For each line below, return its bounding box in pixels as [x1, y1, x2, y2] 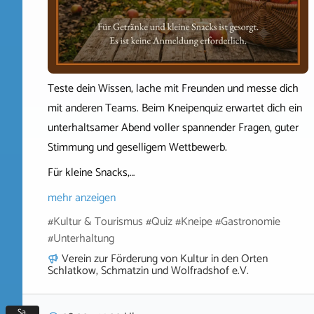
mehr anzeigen [48, 188, 116, 207]
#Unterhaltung [48, 228, 114, 248]
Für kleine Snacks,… [48, 163, 135, 182]
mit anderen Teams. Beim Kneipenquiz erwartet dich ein [48, 98, 302, 118]
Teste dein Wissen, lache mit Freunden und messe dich [48, 78, 299, 98]
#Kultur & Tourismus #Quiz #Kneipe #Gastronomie [48, 212, 280, 231]
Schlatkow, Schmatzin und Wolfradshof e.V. [48, 261, 249, 280]
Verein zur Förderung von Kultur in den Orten [62, 249, 268, 268]
